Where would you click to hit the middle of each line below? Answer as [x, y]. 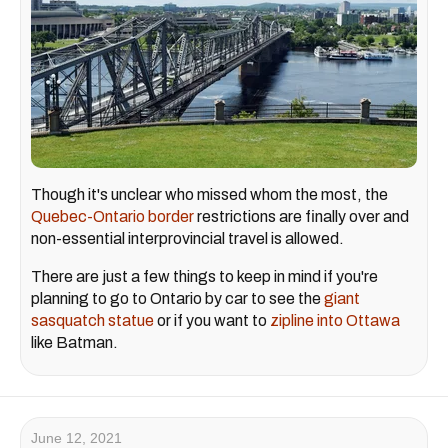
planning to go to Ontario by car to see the [177, 299]
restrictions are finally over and [301, 217]
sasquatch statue [92, 321]
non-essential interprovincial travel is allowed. [187, 239]
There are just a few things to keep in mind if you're [204, 277]
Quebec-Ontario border [112, 217]
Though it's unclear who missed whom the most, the [209, 195]
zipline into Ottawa [335, 321]
